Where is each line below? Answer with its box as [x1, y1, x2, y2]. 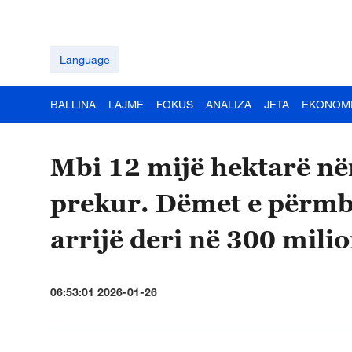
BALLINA [50, 97, 96, 111]
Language [59, 53, 110, 66]
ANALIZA [206, 97, 251, 111]
